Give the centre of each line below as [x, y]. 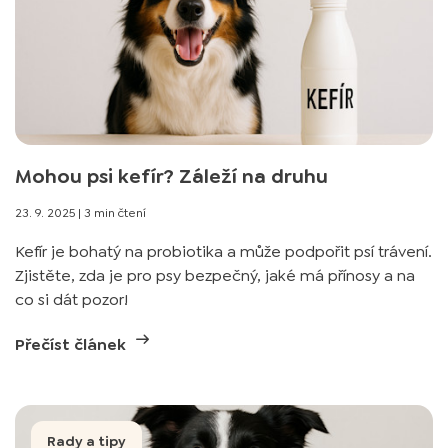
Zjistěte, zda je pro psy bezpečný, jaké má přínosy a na [215, 275]
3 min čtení [115, 213]
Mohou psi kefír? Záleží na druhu [171, 176]
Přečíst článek [72, 344]
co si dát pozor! [71, 299]
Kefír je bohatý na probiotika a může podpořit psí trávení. [223, 251]
